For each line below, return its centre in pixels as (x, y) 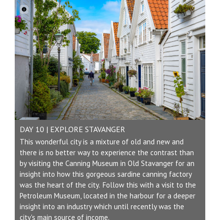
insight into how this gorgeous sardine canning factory (106, 174)
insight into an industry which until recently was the (102, 207)
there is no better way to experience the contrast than (107, 153)
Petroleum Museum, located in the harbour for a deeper (108, 196)
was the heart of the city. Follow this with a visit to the (108, 185)
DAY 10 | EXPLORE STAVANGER (72, 129)
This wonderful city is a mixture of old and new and (102, 142)
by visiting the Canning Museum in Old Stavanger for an (107, 164)
